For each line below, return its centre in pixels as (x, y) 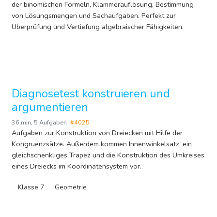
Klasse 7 (31, 187)
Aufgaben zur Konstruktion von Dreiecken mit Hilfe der (97, 133)
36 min (21, 123)
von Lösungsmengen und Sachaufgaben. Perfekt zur (94, 16)
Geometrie (71, 187)
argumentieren (50, 107)
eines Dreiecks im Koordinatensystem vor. (77, 166)
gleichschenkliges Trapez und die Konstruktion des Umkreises (108, 155)
